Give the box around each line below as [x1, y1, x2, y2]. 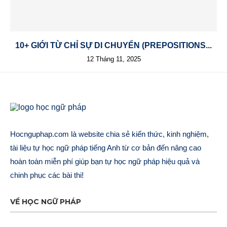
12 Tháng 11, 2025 [86, 55, 141, 63]
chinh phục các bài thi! [10, 170, 84, 179]
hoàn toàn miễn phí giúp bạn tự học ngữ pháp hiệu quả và [10, 157, 200, 166]
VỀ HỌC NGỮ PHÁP [10, 197, 81, 206]
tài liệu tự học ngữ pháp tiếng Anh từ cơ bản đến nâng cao [10, 143, 201, 152]
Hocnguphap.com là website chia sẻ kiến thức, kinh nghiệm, [10, 129, 209, 138]
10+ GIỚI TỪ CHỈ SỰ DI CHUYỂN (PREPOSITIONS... [15, 41, 212, 50]
